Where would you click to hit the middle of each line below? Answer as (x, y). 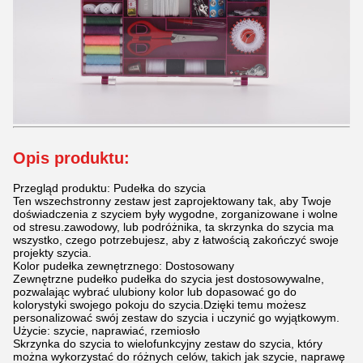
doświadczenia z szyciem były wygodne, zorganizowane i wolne (175, 214)
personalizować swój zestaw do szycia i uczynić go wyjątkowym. (176, 318)
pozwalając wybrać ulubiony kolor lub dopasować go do (155, 292)
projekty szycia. (52, 253)
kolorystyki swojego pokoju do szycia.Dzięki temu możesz (160, 305)
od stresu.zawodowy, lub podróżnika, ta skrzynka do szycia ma (173, 227)
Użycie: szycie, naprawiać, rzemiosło (107, 331)
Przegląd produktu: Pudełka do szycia (109, 188)
